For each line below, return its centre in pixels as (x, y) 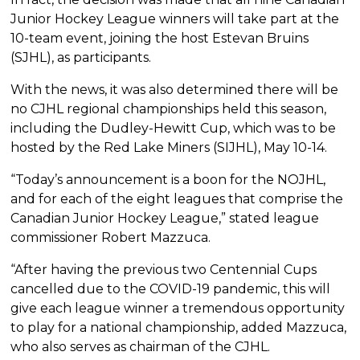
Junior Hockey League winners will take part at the (175, 19)
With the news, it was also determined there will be (175, 90)
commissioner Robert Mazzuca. (111, 238)
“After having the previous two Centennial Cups (164, 270)
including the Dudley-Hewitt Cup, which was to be (174, 129)
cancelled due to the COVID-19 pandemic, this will (171, 289)
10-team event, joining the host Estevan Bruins (160, 39)
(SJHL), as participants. (81, 58)
